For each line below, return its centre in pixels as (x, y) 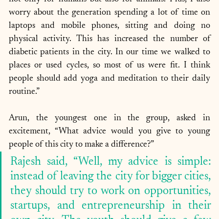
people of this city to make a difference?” (82, 145)
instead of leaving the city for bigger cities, (111, 176)
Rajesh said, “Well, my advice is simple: (111, 162)
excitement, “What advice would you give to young (109, 131)
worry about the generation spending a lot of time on (109, 13)
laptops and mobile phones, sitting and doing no (109, 26)
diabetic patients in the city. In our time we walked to (109, 52)
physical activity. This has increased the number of (109, 39)
